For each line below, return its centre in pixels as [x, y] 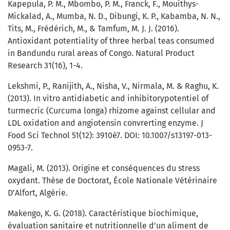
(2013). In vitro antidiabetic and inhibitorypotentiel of [108, 99]
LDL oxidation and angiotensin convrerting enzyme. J [106, 123]
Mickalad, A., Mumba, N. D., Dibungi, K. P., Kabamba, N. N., [114, 16]
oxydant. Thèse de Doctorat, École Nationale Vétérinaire [112, 181]
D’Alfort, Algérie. [38, 193]
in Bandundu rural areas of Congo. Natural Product [101, 53]
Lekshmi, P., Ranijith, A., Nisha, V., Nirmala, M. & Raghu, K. [113, 86]
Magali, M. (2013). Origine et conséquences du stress [104, 168]
